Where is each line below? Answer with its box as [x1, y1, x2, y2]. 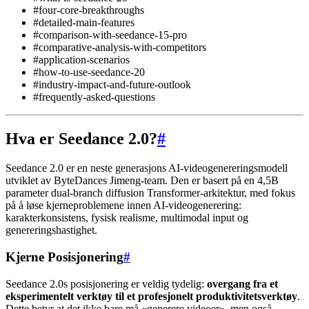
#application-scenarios [33, 54, 130, 66]
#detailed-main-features [33, 17, 134, 29]
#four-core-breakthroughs [33, 4, 144, 17]
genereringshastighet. [6, 224, 97, 237]
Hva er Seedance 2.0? [6, 130, 157, 148]
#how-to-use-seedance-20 [33, 66, 145, 79]
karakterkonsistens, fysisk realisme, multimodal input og [6, 212, 248, 224]
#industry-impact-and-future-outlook [33, 79, 191, 91]
